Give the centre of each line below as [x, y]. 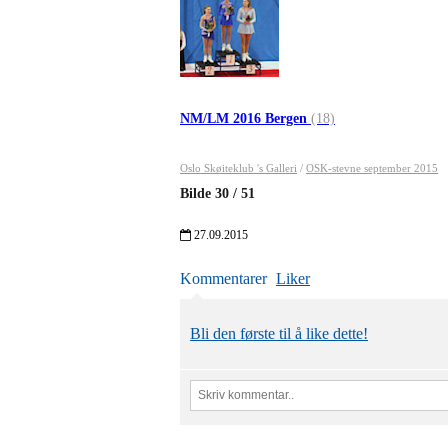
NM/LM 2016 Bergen [245, 118]
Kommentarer [223, 278]
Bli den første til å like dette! [279, 333]
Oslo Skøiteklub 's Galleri [238, 167]
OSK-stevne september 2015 [372, 167]
